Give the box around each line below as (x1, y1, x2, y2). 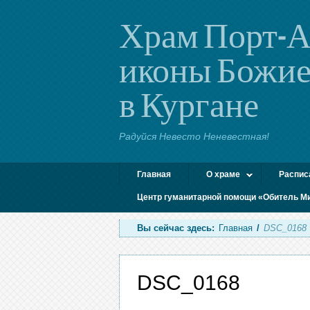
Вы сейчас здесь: (137, 223, 215, 233)
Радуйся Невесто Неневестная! (119, 131, 269, 142)
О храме (206, 170, 240, 179)
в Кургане (119, 84, 259, 124)
